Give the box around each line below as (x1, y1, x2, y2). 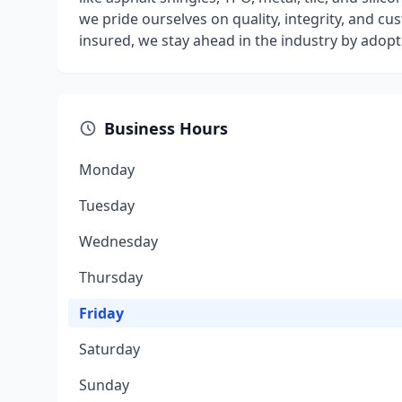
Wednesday (79, 232, 158, 251)
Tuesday (79, 196, 135, 215)
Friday (79, 303, 124, 323)
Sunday (79, 375, 129, 395)
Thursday (79, 267, 143, 287)
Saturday (79, 339, 140, 359)
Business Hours (104, 118, 228, 139)
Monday (79, 160, 135, 179)
